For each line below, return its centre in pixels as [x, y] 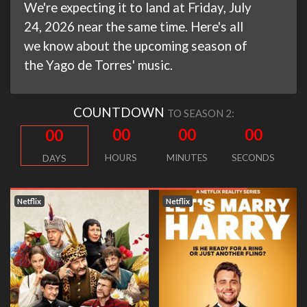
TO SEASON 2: [200, 113]
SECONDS [254, 157]
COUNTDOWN [120, 112]
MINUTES [187, 157]
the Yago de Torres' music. [98, 64]
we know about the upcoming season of [136, 45]
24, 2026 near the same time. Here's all [134, 26]
